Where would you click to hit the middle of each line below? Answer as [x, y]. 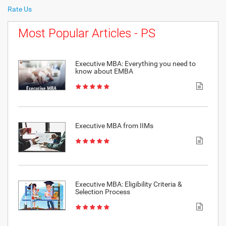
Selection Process [102, 191]
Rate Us [20, 9]
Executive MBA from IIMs [114, 126]
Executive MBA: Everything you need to [135, 64]
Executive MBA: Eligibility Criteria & [128, 184]
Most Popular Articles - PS [87, 34]
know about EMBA [104, 71]
